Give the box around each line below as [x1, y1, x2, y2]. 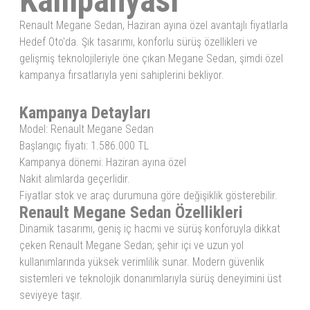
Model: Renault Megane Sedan [19, 122, 154, 136]
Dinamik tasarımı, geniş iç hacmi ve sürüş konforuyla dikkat [19, 221, 280, 235]
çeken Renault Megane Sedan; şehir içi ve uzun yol [19, 238, 244, 252]
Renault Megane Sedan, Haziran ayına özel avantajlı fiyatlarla [19, 18, 288, 32]
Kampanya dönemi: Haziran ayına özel [19, 155, 186, 169]
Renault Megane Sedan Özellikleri [19, 202, 243, 222]
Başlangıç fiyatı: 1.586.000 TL [19, 138, 149, 152]
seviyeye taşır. [19, 288, 82, 302]
